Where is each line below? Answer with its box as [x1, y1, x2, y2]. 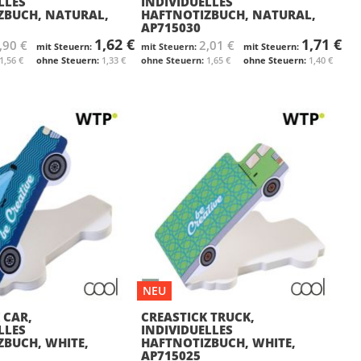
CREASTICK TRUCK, [141, 308, 255, 325]
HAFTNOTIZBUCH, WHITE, [141, 334, 297, 351]
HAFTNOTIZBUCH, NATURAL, [141, 6, 317, 23]
